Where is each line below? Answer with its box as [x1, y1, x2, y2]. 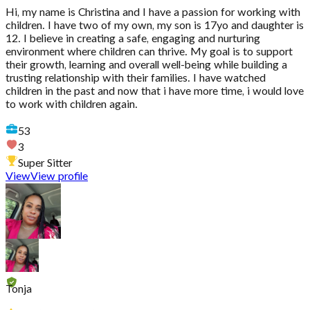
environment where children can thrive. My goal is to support [6, 46, 293, 58]
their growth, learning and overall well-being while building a [6, 60, 287, 71]
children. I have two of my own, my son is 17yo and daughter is [6, 20, 304, 32]
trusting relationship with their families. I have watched [6, 73, 266, 84]
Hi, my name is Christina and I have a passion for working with [6, 7, 300, 19]
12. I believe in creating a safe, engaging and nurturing [6, 33, 260, 45]
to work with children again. [6, 99, 138, 111]
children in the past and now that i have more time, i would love [6, 86, 304, 98]
